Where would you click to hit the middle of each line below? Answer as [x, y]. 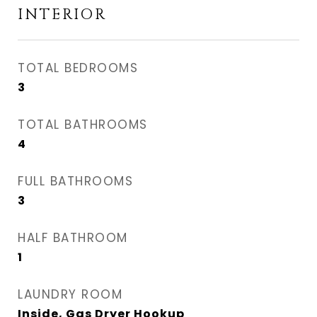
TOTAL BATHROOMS [83, 125]
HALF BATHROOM [73, 238]
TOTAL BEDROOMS [78, 68]
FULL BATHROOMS [75, 181]
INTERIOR [62, 15]
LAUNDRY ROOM [70, 294]
